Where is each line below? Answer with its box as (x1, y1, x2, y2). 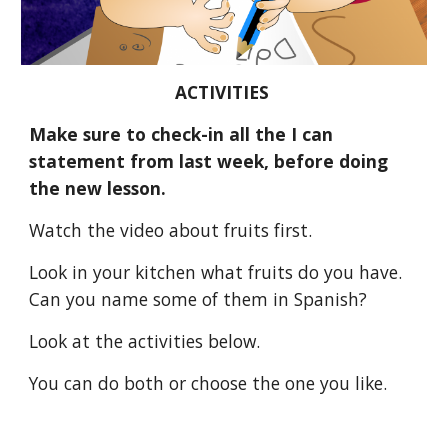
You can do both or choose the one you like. (29, 371, 393, 396)
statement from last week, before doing (29, 149, 389, 174)
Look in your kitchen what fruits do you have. (29, 260, 403, 285)
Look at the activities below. (29, 329, 261, 354)
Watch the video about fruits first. (29, 218, 313, 243)
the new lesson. (29, 176, 167, 201)
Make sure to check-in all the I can (29, 122, 334, 147)
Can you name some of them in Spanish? (29, 287, 368, 312)
